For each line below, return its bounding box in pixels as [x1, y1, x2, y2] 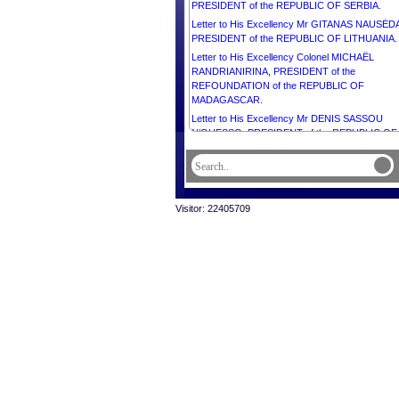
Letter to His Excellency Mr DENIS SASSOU [191, 113, 383, 124]
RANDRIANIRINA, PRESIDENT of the [191, 66, 355, 77]
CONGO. [191, 142, 232, 152]
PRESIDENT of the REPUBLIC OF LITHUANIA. [191, 33, 397, 44]
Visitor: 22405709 [175, 203, 250, 214]
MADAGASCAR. [191, 94, 263, 105]
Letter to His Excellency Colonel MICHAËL [191, 52, 374, 62]
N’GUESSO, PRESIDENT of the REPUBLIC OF [191, 127, 397, 138]
